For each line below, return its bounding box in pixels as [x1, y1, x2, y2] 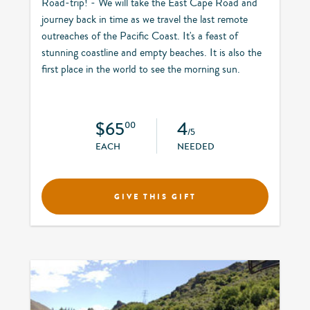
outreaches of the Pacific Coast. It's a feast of [42, 28, 238, 44]
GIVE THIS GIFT [113, 190, 197, 202]
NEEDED [177, 140, 215, 153]
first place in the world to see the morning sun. [42, 61, 240, 77]
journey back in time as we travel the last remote [42, 11, 248, 27]
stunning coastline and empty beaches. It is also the [42, 44, 262, 60]
